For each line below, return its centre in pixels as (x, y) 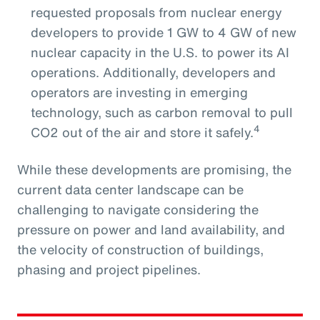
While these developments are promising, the (154, 169)
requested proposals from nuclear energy (156, 12)
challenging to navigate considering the (138, 209)
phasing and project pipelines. (111, 269)
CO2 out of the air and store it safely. (142, 132)
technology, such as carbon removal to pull (161, 112)
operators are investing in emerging (139, 92)
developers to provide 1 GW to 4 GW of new (163, 32)
